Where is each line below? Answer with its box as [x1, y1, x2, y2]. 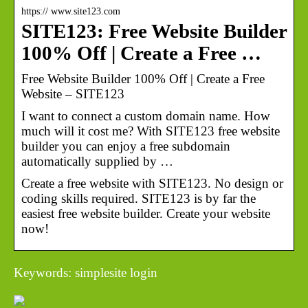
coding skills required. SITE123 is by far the [21, 190, 256, 206]
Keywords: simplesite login [14, 265, 157, 280]
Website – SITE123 [21, 86, 124, 101]
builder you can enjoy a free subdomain [21, 138, 230, 153]
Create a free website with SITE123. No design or [21, 175, 283, 190]
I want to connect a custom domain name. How [21, 108, 270, 123]
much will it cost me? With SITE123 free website [21, 123, 280, 138]
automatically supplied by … [21, 153, 173, 168]
